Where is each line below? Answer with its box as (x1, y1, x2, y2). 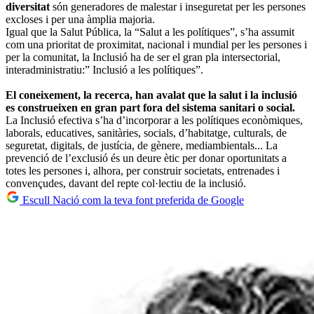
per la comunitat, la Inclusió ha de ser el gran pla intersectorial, (6, 50, 280, 63)
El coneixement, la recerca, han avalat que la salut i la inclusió (6, 88, 297, 101)
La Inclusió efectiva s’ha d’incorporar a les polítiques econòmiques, (6, 114, 303, 126)
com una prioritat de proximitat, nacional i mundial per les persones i (6, 38, 307, 50)
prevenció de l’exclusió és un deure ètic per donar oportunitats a (6, 151, 287, 164)
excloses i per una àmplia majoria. (6, 13, 155, 25)
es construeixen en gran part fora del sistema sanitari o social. (6, 101, 295, 114)
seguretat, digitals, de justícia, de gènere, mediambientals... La (6, 139, 278, 151)
